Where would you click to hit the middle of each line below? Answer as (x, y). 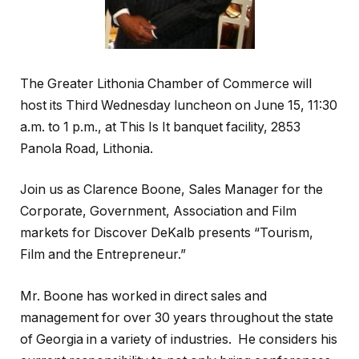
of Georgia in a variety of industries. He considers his (179, 339)
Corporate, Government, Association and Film (158, 212)
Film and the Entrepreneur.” (103, 255)
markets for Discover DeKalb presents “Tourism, (167, 233)
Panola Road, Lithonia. (87, 148)
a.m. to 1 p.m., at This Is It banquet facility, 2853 (160, 127)
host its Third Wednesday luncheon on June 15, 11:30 (179, 105)
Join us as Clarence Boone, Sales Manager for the (171, 190)
